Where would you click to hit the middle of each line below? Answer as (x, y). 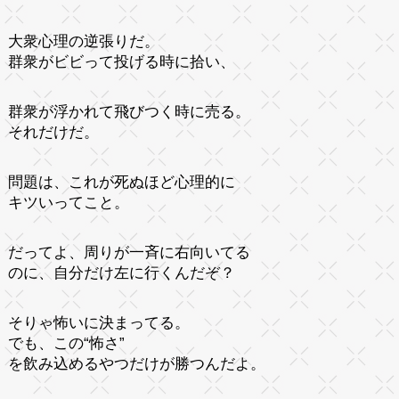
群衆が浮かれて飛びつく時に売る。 (129, 111)
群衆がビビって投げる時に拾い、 (121, 61)
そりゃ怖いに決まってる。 (98, 322)
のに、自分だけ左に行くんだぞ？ (123, 273)
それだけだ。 (53, 132)
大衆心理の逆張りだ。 (83, 41)
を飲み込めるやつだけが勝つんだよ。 (136, 363)
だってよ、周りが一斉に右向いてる (129, 252)
